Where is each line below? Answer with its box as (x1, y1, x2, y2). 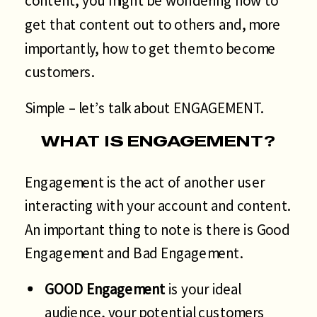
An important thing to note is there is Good (25, 219, 289, 239)
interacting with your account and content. (25, 196, 291, 215)
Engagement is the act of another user (25, 172, 265, 192)
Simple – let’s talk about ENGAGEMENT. (25, 98, 264, 117)
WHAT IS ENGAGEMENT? (41, 130, 276, 151)
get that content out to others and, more (25, 14, 281, 34)
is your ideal (165, 279, 241, 299)
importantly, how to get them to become (25, 38, 276, 58)
